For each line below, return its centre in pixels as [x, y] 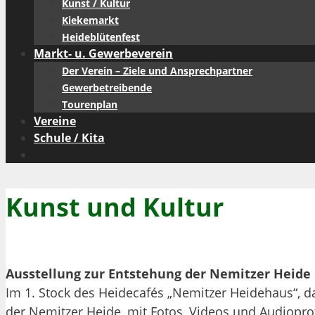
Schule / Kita [69, 137]
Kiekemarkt [90, 20]
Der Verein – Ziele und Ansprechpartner [157, 70]
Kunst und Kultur [115, 207]
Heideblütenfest [101, 37]
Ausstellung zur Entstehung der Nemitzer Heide [158, 273]
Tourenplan [90, 104]
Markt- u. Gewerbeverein [103, 53]
